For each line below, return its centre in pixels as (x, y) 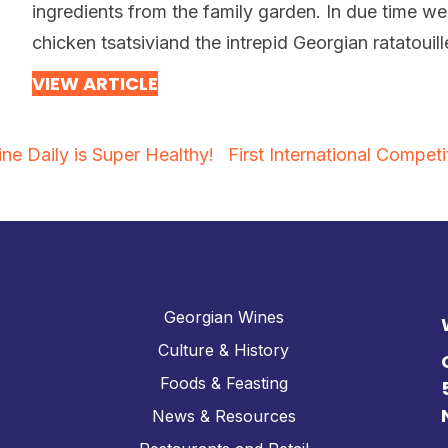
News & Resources (223, 415)
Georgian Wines (223, 316)
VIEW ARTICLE (95, 83)
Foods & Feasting (223, 382)
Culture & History (224, 349)
